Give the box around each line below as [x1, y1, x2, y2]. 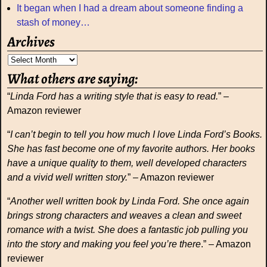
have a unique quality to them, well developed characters [7, 158, 247, 169]
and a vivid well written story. [7, 172, 128, 183]
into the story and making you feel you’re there [7, 239, 201, 250]
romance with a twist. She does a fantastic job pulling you [7, 225, 248, 235]
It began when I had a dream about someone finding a [17, 2, 243, 13]
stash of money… [17, 17, 90, 27]
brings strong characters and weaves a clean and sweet [7, 210, 241, 221]
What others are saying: [7, 69, 138, 88]
